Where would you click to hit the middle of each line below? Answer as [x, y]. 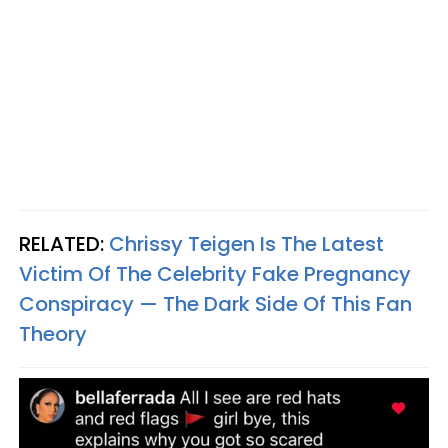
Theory [53, 334]
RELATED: [61, 244]
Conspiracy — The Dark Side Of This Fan [215, 304]
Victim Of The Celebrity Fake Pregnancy [215, 274]
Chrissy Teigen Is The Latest [246, 244]
